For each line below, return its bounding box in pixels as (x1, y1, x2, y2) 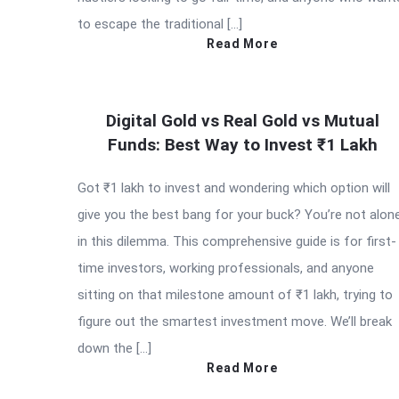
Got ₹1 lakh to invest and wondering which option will (77, 180, 390, 196)
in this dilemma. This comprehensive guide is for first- (77, 233, 396, 249)
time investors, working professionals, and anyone (77, 260, 374, 276)
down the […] (77, 340, 151, 356)
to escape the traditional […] (77, 16, 242, 32)
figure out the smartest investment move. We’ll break (77, 313, 392, 330)
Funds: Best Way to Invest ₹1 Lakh (107, 134, 378, 155)
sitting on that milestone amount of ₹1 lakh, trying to (77, 287, 393, 303)
